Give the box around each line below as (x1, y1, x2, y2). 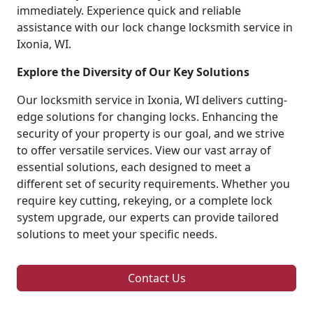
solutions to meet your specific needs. (17, 226, 217, 242)
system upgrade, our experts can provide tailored (17, 209, 279, 225)
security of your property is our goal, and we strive (17, 125, 284, 141)
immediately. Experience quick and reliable (17, 2, 241, 18)
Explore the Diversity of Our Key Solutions (17, 64, 249, 80)
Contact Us (127, 270, 186, 286)
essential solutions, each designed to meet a (17, 159, 251, 175)
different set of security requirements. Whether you (17, 175, 290, 191)
